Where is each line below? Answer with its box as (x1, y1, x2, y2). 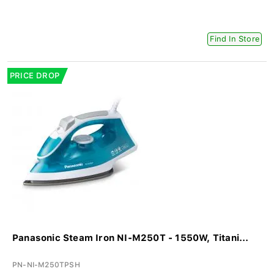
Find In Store (210, 34, 259, 44)
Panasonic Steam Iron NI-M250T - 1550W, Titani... (12, 232, 249, 244)
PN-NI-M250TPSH (12, 261, 80, 270)
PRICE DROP (10, 71, 59, 81)
